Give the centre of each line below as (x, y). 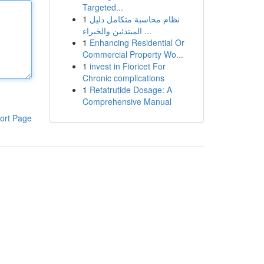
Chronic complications (123, 78)
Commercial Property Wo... (133, 54)
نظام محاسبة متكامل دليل (134, 19)
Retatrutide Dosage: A (131, 90)
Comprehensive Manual (127, 101)
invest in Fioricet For (127, 66)
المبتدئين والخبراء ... (146, 31)
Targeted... (103, 7)
